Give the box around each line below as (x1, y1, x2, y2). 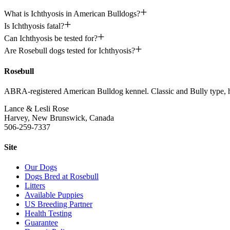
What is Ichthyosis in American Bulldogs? (4, 9, 140, 18)
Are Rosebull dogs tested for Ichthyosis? (4, 46, 135, 55)
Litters (25, 181, 45, 190)
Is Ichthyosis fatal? (4, 22, 64, 31)
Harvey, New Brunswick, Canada (4, 113, 114, 122)
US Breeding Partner (25, 200, 92, 209)
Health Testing (25, 209, 72, 218)
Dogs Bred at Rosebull (25, 172, 99, 181)
